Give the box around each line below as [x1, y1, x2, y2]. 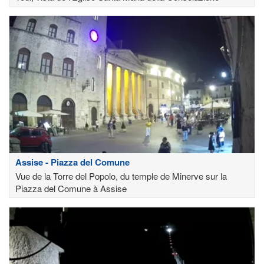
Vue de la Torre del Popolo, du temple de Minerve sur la [15, 170, 227, 183]
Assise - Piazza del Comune [15, 156, 130, 169]
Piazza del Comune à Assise [15, 182, 127, 195]
